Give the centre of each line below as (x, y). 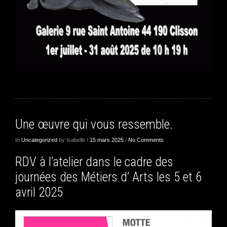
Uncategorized (39, 140)
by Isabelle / (73, 140)
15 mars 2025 (107, 140)
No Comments (146, 140)
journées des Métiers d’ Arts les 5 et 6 (108, 177)
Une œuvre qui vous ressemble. (94, 124)
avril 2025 (39, 192)
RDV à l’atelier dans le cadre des (94, 162)
